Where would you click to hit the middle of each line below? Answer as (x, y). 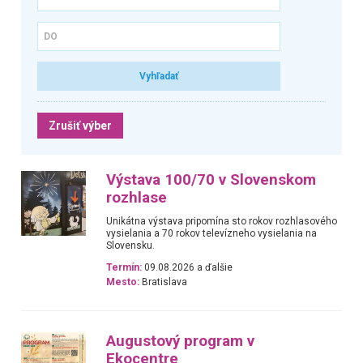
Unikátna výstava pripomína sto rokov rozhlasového (222, 221)
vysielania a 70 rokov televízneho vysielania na (212, 233)
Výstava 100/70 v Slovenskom (211, 179)
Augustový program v (181, 341)
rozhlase (137, 197)
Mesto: (123, 282)
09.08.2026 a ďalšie (188, 268)
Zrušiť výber (80, 125)
